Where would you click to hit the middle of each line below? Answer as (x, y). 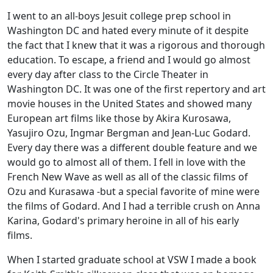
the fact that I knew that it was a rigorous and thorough (136, 45)
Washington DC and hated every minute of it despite (128, 30)
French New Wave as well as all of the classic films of (128, 177)
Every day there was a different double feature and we (132, 147)
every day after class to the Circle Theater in (108, 74)
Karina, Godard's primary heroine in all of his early (123, 221)
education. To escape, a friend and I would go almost (129, 60)
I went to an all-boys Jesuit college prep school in (119, 16)
